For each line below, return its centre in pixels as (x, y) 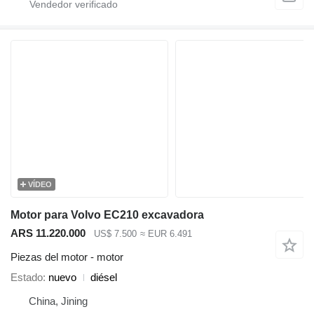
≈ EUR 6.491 (166, 233)
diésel (104, 278)
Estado (27, 278)
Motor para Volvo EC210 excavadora (107, 214)
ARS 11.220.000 (48, 233)
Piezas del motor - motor (67, 257)
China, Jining (58, 301)
